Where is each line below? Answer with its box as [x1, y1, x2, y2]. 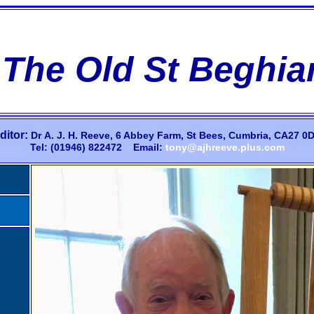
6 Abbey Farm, [115, 130, 184, 141]
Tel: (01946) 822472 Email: [29, 142, 165, 153]
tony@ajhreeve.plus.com [165, 142, 285, 153]
